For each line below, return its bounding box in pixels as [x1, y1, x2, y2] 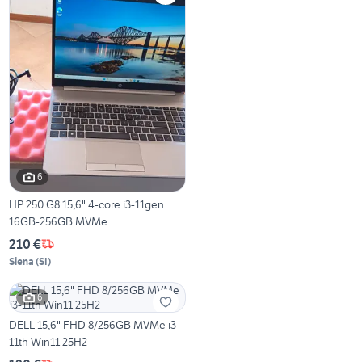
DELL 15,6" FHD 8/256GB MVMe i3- [9, 317, 181, 332]
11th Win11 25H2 [9, 334, 88, 349]
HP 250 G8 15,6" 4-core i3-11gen [9, 196, 165, 212]
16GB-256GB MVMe [9, 213, 108, 229]
